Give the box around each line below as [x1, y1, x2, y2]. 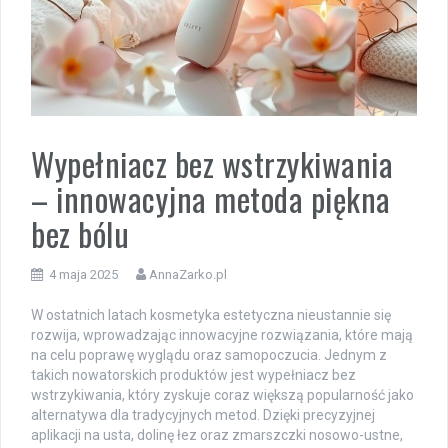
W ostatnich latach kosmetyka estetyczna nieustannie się [31, 306, 391, 323]
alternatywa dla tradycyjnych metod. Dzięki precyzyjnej [31, 406, 375, 423]
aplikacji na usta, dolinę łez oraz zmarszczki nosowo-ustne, [31, 426, 403, 443]
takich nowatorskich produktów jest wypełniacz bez [31, 366, 356, 383]
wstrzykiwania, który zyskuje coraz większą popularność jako [31, 386, 414, 403]
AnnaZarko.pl [149, 266, 227, 282]
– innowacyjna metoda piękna [31, 174, 391, 222]
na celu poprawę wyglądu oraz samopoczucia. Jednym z [31, 346, 387, 363]
